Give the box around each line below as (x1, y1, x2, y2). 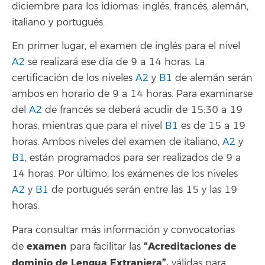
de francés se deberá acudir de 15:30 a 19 (42, 104, 243, 116)
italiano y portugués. (12, 16, 105, 28)
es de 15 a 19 (178, 120, 245, 132)
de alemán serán (172, 72, 253, 84)
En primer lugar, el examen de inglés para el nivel (12, 40, 240, 52)
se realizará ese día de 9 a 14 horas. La (25, 56, 205, 68)
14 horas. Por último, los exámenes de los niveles (12, 168, 238, 180)
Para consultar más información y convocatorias (12, 224, 235, 236)
